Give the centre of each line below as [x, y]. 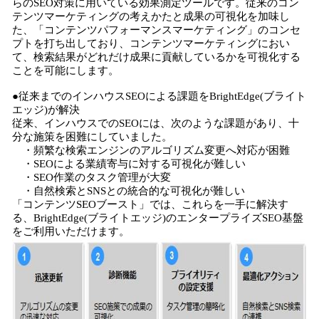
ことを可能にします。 [66, 70]
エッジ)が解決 [46, 110]
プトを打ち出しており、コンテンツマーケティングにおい [151, 43]
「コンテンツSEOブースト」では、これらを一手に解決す [150, 204]
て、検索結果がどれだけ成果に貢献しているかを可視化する [156, 57]
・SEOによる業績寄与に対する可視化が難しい [129, 164]
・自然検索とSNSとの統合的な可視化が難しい [129, 191]
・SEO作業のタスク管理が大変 [91, 177]
